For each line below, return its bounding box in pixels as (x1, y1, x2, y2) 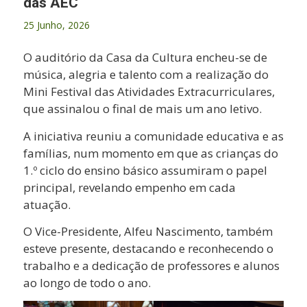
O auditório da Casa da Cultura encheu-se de (23, 49, 267, 66)
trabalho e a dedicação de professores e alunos (23, 257, 280, 273)
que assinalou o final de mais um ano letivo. (23, 101, 262, 117)
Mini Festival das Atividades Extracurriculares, (23, 84, 275, 100)
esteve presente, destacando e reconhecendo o (23, 240, 273, 256)
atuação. (23, 196, 71, 212)
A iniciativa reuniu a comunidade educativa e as (23, 127, 284, 144)
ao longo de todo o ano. (23, 274, 151, 291)
